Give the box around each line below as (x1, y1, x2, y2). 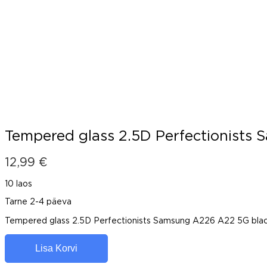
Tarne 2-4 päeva (5, 198, 72, 206)
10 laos (5, 180, 32, 188)
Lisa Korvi (35, 243, 77, 253)
